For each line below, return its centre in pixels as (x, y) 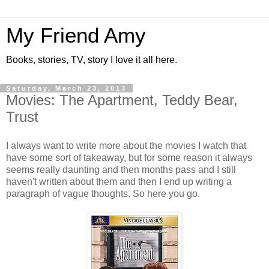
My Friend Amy (76, 35)
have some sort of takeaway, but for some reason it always (129, 157)
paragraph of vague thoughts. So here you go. (103, 193)
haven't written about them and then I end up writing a (119, 181)
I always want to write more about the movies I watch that (126, 145)
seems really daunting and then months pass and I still (121, 169)
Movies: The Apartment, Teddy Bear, (122, 100)
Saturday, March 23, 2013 (66, 88)
